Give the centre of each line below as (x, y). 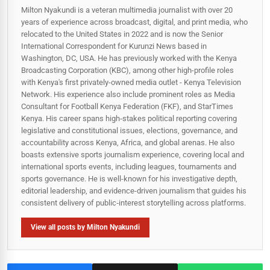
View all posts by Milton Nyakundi (85, 227)
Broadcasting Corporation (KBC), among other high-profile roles (127, 70)
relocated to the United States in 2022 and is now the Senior (122, 34)
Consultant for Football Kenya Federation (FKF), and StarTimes (127, 106)
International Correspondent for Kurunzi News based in (114, 46)
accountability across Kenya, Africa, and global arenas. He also (128, 142)
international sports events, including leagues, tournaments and (129, 166)
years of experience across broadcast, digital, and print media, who (134, 22)
